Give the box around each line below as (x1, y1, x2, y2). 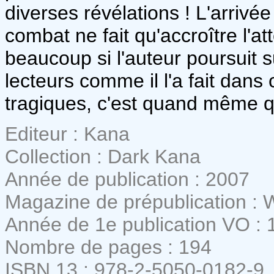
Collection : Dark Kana (5, 145, 201, 168)
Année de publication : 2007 (5, 168, 250, 190)
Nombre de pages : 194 (5, 235, 212, 258)
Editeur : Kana (5, 122, 130, 145)
